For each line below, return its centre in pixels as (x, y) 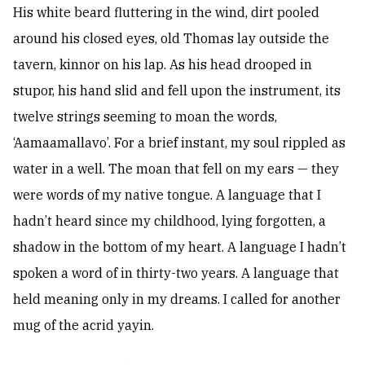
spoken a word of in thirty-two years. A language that (176, 273)
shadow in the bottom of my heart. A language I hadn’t (180, 247)
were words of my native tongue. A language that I (167, 195)
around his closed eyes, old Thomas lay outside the (171, 39)
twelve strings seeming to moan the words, (145, 117)
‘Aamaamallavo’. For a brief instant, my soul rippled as (179, 143)
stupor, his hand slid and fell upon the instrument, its (177, 91)
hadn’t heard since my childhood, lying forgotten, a (169, 221)
